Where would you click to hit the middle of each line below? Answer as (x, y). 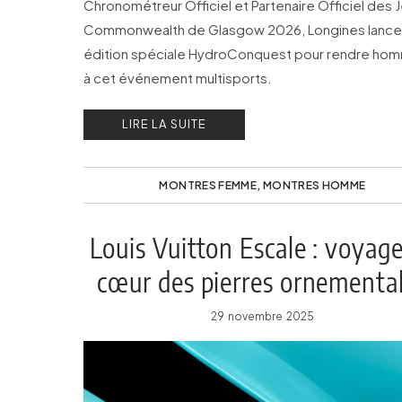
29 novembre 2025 (262, 316)
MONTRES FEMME (208, 185)
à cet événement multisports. (178, 78)
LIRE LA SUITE (164, 124)
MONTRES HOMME (314, 185)
